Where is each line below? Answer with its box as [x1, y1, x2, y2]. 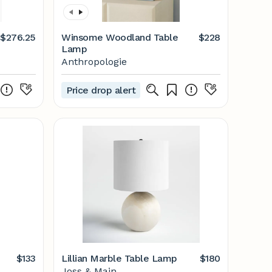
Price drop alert [66, 84, 136, 96]
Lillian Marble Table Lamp [61, 253, 177, 264]
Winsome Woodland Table [61, 32, 178, 43]
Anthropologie [61, 56, 127, 67]
